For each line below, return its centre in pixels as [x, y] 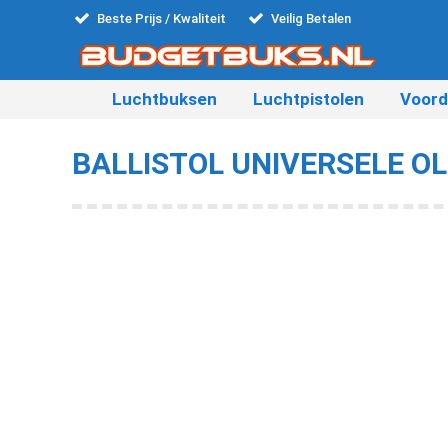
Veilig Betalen [311, 18]
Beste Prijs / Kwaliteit [161, 18]
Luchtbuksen [164, 99]
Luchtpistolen [308, 99]
